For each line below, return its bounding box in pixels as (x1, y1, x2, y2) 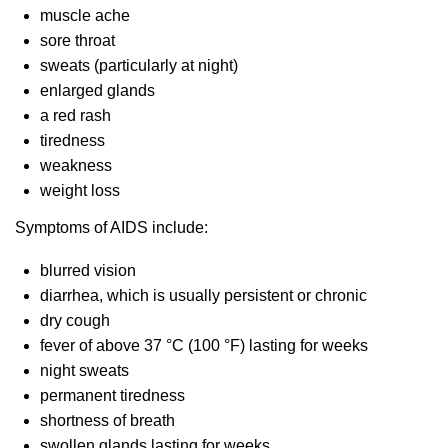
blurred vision (40, 262, 136, 279)
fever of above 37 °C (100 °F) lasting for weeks (40, 337, 368, 354)
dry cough (40, 312, 110, 329)
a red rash (40, 107, 111, 124)
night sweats (40, 362, 129, 379)
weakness (40, 157, 112, 174)
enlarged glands (40, 82, 155, 99)
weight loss (40, 182, 120, 199)
